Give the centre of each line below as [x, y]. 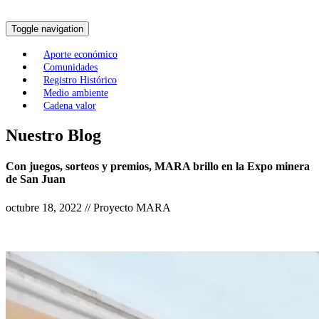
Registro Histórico [80, 80]
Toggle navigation [47, 29]
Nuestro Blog [53, 136]
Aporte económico [80, 55]
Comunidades [70, 68]
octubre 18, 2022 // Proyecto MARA [88, 207]
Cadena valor [70, 106]
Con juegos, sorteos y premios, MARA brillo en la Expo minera [158, 167]
